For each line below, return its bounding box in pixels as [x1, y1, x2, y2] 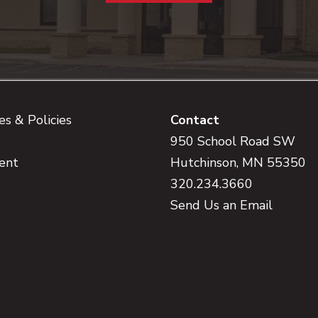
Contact [170, 111, 219, 129]
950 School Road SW [170, 133, 295, 150]
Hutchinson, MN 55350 [170, 154, 306, 172]
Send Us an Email [170, 197, 273, 214]
